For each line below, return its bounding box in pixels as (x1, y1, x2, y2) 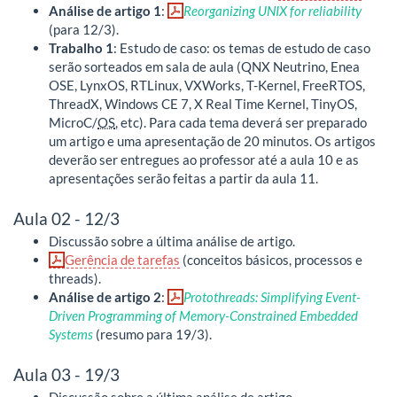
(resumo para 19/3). (93, 325, 212, 342)
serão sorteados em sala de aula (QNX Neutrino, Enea (49, 58, 360, 74)
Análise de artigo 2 (49, 288, 161, 305)
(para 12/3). (49, 20, 119, 37)
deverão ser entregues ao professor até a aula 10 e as (49, 151, 359, 167)
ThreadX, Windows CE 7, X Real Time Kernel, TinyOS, (49, 95, 357, 112)
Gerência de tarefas (65, 251, 180, 268)
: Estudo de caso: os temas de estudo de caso (113, 39, 370, 56)
